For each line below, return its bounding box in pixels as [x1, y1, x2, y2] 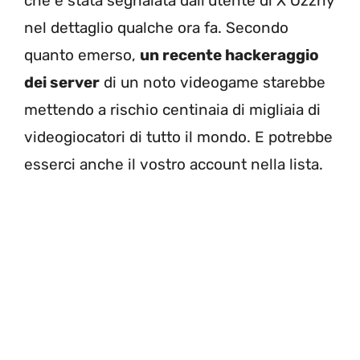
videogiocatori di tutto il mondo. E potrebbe [24, 128, 333, 147]
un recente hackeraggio [140, 46, 319, 65]
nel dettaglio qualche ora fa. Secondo [24, 18, 288, 38]
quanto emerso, [24, 46, 140, 65]
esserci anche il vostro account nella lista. [24, 155, 323, 174]
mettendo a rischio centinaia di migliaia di [24, 100, 321, 120]
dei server [24, 73, 100, 92]
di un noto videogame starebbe [100, 73, 325, 92]
